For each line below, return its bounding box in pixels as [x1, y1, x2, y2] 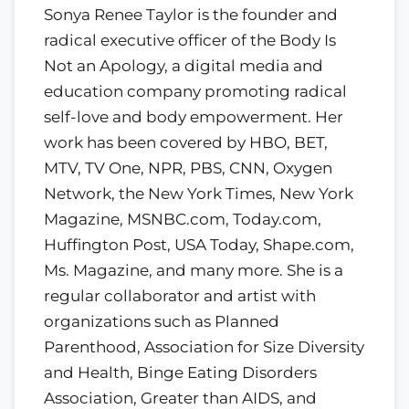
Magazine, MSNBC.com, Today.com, [44, 210, 321, 229]
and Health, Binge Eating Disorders [44, 363, 317, 383]
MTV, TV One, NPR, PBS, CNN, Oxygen [44, 159, 332, 178]
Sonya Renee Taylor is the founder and [44, 5, 338, 25]
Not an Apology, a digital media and [44, 57, 323, 76]
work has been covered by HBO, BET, [44, 133, 328, 152]
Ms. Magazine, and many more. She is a [44, 261, 343, 280]
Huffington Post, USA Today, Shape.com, [44, 236, 354, 255]
